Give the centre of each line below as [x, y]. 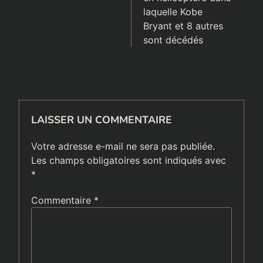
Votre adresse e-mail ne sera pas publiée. [123, 146]
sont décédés [173, 40]
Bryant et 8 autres [183, 26]
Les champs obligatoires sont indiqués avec [129, 161]
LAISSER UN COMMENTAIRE [102, 120]
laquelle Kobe [173, 12]
